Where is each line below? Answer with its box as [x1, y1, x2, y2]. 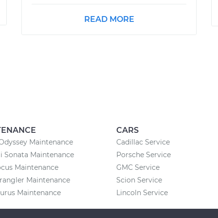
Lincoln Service [116, 188, 168, 197]
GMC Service [116, 163, 160, 172]
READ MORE [84, 14, 134, 24]
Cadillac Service [116, 137, 170, 146]
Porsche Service [116, 150, 171, 159]
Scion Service [116, 175, 162, 184]
